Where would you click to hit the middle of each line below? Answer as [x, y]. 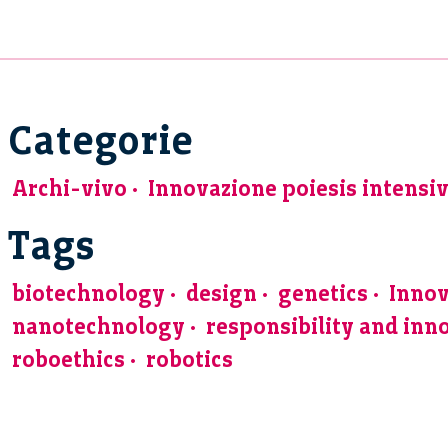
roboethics [68, 359]
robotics [189, 359]
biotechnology [88, 293]
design [221, 293]
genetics [323, 293]
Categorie [100, 139]
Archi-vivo [69, 188]
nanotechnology [98, 326]
